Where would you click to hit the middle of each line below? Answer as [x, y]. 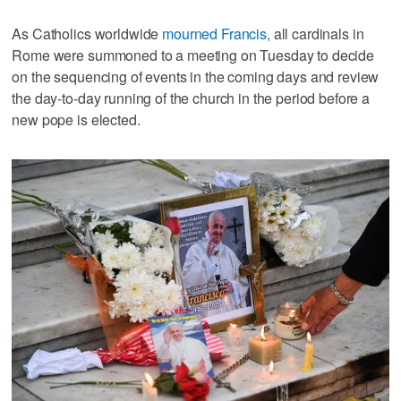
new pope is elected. [76, 119]
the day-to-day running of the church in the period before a [191, 98]
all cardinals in [317, 33]
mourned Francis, [216, 33]
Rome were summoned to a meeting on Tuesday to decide [193, 55]
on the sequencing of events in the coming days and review [196, 76]
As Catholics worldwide [87, 33]
